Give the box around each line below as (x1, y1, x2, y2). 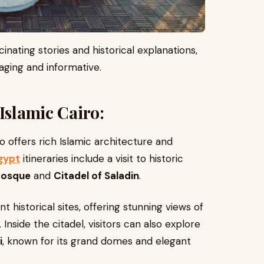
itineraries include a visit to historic (20, 152, 183, 166)
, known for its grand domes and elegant (2, 235, 191, 248)
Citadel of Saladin (54, 169, 139, 183)
